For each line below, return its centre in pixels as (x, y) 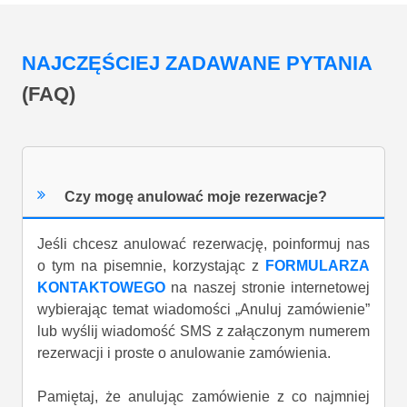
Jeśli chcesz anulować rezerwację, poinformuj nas (203, 244)
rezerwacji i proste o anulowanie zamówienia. (184, 353)
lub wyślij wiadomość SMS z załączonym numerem (203, 332)
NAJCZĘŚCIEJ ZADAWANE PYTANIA (197, 64)
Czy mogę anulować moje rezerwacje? (196, 196)
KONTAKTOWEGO (101, 288)
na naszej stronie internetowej (268, 288)
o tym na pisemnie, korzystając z (151, 266)
